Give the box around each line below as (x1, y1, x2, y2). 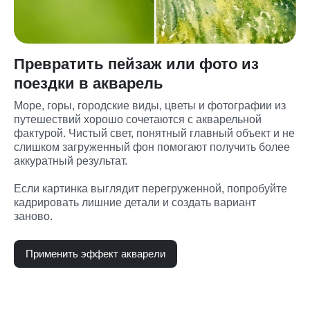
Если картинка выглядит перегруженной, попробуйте (14, 182, 287, 194)
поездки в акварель (14, 74, 163, 92)
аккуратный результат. (14, 154, 127, 167)
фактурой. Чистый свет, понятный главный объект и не (14, 127, 295, 139)
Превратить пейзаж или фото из (14, 55, 259, 73)
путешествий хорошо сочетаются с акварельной (14, 113, 262, 125)
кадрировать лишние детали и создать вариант (14, 196, 256, 208)
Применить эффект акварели (26, 247, 165, 259)
